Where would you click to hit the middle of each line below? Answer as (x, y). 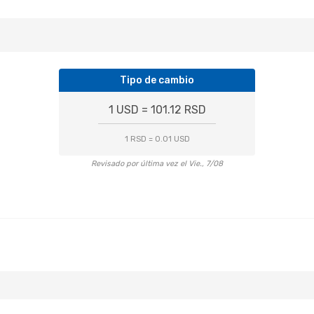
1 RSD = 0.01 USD (157, 139)
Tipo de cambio (157, 80)
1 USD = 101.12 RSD (157, 110)
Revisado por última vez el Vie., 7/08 (157, 164)
